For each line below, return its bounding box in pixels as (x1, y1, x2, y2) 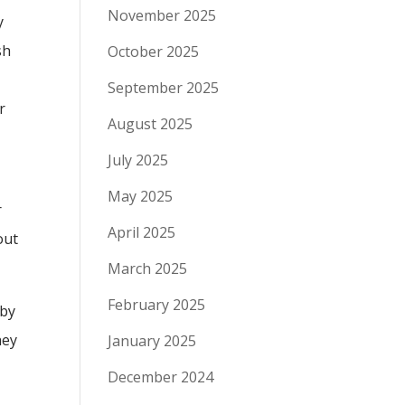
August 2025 (108, 114, 193, 134)
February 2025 (108, 295, 206, 315)
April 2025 (108, 222, 176, 242)
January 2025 (108, 331, 197, 351)
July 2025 (108, 150, 169, 170)
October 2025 (108, 42, 200, 61)
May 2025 (108, 186, 174, 206)
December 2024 (108, 367, 214, 387)
